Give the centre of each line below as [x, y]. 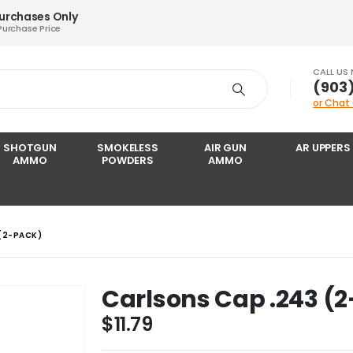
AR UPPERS [323, 148]
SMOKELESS [128, 148]
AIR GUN [225, 148]
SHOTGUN [30, 148]
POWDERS [128, 160]
